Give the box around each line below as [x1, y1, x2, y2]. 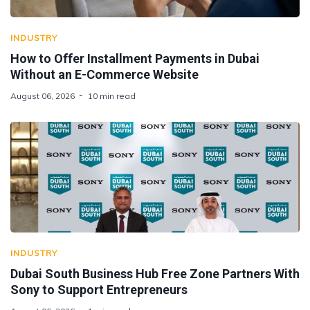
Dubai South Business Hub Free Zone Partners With [10, 266, 300, 281]
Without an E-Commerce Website [10, 66, 199, 82]
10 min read [88, 90, 136, 101]
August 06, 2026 [10, 90, 75, 101]
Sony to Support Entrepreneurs [10, 282, 188, 297]
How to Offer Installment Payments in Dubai [10, 51, 259, 66]
